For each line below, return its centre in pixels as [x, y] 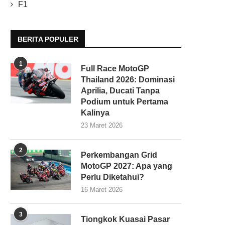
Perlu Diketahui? [113, 177]
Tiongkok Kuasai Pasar [125, 219]
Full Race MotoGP [115, 68]
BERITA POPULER [48, 39]
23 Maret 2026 [102, 125]
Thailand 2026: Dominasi [128, 79]
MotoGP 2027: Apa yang [127, 166]
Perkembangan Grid [119, 155]
